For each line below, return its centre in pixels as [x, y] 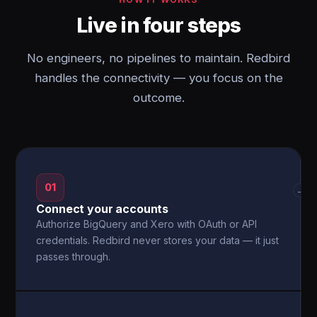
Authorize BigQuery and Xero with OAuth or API [147, 224]
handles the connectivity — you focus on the [158, 78]
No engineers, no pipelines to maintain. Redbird [158, 58]
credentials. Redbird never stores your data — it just [158, 240]
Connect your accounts [103, 209]
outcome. [158, 98]
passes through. [74, 257]
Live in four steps [158, 25]
